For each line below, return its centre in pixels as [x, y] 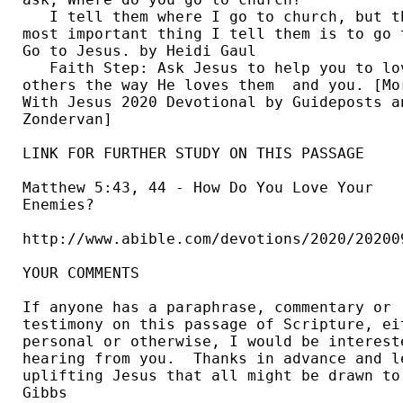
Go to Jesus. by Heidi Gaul [148, 51]
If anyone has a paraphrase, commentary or [211, 308]
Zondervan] [72, 120]
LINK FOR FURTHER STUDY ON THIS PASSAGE [193, 154]
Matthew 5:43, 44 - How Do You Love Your [202, 188]
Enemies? [63, 205]
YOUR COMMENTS [81, 273]
